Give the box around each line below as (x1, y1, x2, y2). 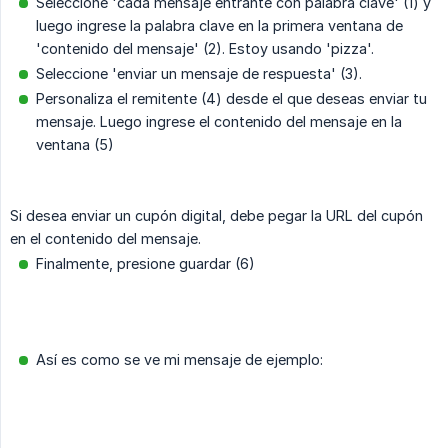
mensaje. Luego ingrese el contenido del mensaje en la (36, 113, 402, 131)
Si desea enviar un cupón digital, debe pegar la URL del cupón (10, 207, 423, 225)
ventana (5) (36, 136, 114, 154)
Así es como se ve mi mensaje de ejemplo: (36, 351, 323, 369)
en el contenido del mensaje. (10, 230, 201, 248)
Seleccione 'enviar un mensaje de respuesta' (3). (36, 65, 362, 83)
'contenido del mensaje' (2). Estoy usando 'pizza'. (36, 40, 374, 58)
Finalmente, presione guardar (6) (36, 255, 255, 273)
